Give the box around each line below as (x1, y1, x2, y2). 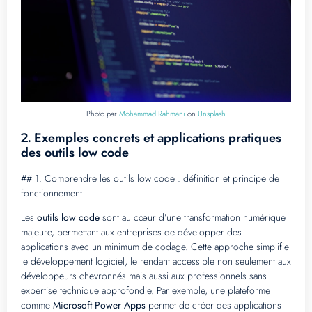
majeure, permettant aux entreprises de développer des (21, 224, 242, 239)
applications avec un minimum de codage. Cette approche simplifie (21, 239, 289, 253)
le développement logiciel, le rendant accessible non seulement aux (21, 253, 291, 268)
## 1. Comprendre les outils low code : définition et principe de (21, 171, 279, 185)
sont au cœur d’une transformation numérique (100, 210, 286, 224)
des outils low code (21, 143, 129, 162)
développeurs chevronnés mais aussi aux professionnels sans (21, 268, 267, 283)
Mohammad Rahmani (119, 108, 185, 120)
